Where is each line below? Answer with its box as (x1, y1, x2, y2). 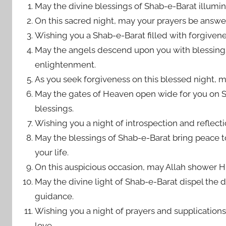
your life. (35, 147, 69, 157)
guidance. (35, 191, 74, 201)
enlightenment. (35, 60, 96, 70)
